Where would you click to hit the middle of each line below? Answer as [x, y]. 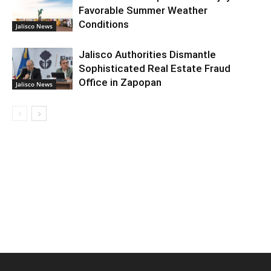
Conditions [104, 24]
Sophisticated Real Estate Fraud [155, 68]
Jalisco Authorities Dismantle [147, 54]
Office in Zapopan [120, 82]
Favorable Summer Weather [143, 10]
